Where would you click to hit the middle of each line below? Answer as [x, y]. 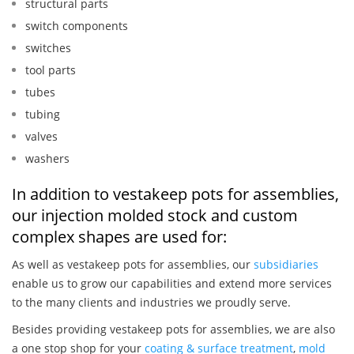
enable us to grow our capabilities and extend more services [172, 284]
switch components [77, 26]
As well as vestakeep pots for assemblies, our [133, 265]
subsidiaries [286, 265]
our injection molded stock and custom [155, 216]
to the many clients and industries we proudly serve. [151, 303]
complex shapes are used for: [119, 237]
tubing [43, 115]
